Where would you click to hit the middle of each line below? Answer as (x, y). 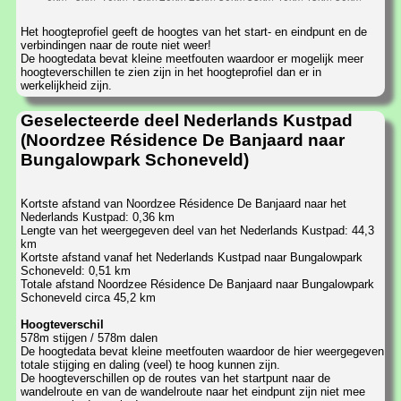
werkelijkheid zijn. (66, 86)
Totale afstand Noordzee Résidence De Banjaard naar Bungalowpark (197, 285)
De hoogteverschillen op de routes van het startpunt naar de (175, 379)
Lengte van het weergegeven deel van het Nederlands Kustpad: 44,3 (197, 231)
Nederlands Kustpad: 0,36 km (98, 218)
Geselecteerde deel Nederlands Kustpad (187, 120)
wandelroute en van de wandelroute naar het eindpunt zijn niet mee (193, 392)
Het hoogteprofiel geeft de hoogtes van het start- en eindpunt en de (194, 32)
